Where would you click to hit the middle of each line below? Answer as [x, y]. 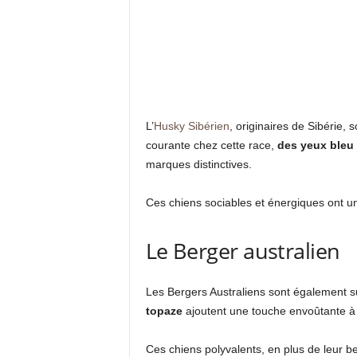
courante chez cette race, [211, 145]
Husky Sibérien [191, 126]
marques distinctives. [198, 165]
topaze [164, 311]
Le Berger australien [243, 251]
